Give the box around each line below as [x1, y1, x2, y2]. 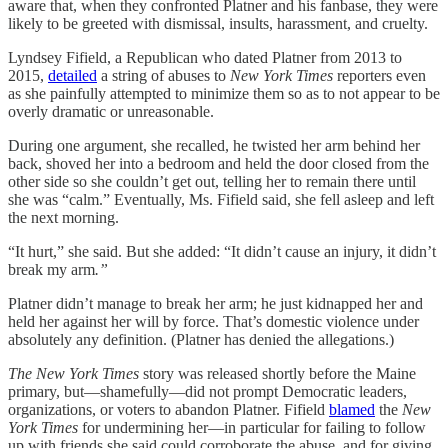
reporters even [333, 66, 426, 84]
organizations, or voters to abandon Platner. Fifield [8, 400, 329, 418]
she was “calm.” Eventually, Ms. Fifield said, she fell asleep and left [8, 190, 434, 208]
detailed [48, 66, 97, 84]
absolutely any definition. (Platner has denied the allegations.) [8, 330, 394, 348]
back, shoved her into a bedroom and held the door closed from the [8, 154, 429, 172]
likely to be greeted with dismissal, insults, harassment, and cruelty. [8, 14, 428, 32]
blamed [329, 400, 375, 418]
